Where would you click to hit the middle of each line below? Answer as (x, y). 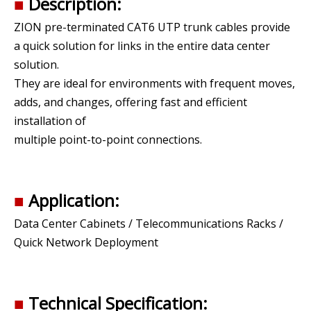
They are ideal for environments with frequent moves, (154, 83)
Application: (74, 200)
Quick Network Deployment (86, 242)
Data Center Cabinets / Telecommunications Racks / (149, 224)
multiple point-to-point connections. (108, 140)
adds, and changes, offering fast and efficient (131, 102)
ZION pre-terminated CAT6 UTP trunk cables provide (152, 27)
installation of (50, 121)
